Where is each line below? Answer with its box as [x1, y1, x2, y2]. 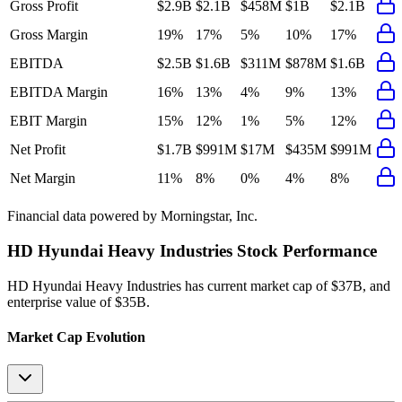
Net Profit [10, 142, 66, 158]
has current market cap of [181, 277, 328, 293]
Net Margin [10, 170, 75, 187]
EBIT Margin [10, 113, 87, 129]
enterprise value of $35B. [7, 293, 150, 310]
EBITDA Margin [10, 84, 108, 100]
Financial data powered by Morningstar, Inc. [7, 208, 258, 224]
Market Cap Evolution [7, 328, 145, 345]
